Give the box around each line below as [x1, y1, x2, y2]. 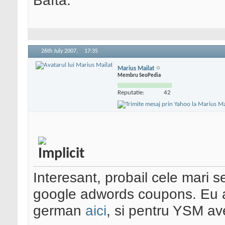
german [33, 202, 85, 219]
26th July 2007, [41, 48, 79, 55]
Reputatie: [118, 89, 144, 96]
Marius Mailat [118, 65, 155, 72]
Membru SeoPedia [118, 72, 161, 78]
